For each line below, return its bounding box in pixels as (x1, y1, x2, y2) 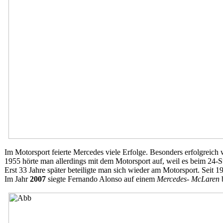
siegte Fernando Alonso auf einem (48, 175, 157, 183)
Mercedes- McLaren (157, 175, 220, 183)
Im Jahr (4, 175, 30, 183)
